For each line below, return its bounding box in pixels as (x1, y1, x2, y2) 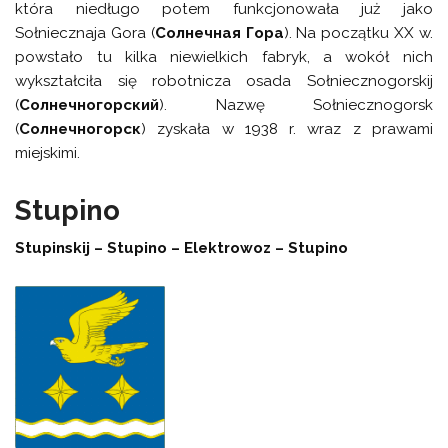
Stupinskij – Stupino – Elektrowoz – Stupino (15, 238, 349, 257)
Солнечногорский (19, 95, 160, 114)
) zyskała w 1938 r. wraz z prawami (141, 119, 433, 138)
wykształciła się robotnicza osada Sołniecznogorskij (15, 71, 433, 90)
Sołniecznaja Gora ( (15, 23, 155, 42)
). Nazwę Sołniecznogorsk (159, 95, 433, 114)
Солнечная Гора (154, 23, 284, 42)
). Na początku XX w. (283, 23, 433, 42)
